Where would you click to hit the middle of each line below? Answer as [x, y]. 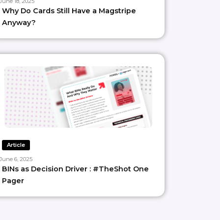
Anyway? [19, 22]
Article [16, 145]
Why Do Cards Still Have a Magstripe [69, 11]
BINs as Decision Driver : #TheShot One [75, 169]
